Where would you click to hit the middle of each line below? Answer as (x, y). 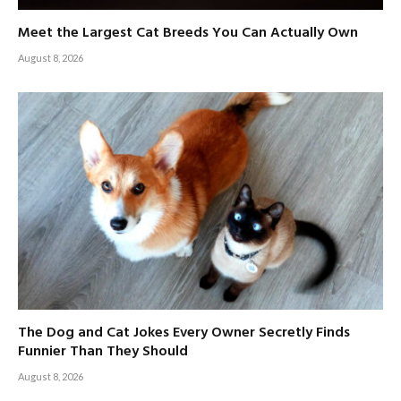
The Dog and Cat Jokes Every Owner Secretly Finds (184, 333)
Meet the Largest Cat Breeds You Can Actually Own (188, 34)
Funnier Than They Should (103, 352)
